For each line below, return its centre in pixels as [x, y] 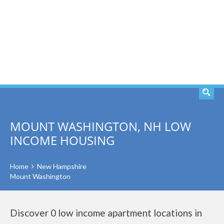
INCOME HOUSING [62, 140]
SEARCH [184, 42]
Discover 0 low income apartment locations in [106, 213]
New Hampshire [62, 166]
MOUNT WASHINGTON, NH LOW [100, 126]
